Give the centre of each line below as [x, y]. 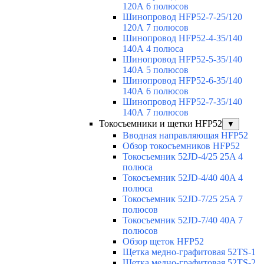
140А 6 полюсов [156, 91]
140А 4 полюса [153, 48]
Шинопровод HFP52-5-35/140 [182, 59]
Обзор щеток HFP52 [163, 241]
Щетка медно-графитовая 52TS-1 [189, 252]
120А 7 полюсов [156, 27]
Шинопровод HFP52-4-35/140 [182, 38]
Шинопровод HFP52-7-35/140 [182, 101]
